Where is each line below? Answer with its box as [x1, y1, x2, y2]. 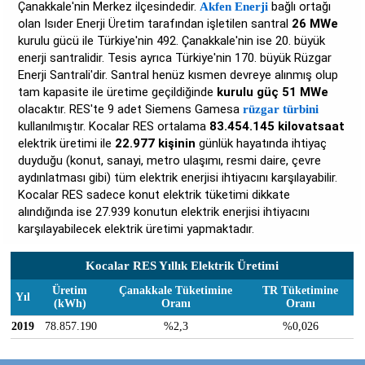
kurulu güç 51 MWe [217, 85, 329, 99]
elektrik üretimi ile [18, 136, 116, 151]
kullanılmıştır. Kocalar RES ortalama [18, 119, 210, 134]
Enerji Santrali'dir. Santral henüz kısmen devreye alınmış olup [18, 68, 339, 82]
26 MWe [292, 16, 339, 31]
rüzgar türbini [243, 103, 319, 116]
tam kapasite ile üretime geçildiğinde [18, 85, 218, 99]
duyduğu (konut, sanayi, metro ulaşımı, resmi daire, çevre [18, 153, 322, 168]
